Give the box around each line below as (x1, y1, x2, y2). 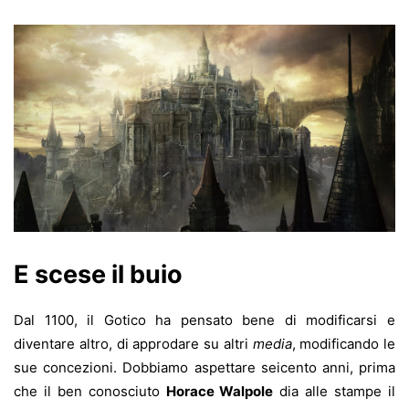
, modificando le (291, 334, 395, 352)
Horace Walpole (165, 382, 274, 400)
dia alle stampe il (273, 382, 396, 400)
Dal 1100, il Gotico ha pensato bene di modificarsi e (14, 310, 395, 329)
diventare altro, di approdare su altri (14, 334, 253, 352)
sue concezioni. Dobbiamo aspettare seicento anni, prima (14, 358, 395, 376)
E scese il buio (14, 258, 183, 289)
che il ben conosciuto (14, 382, 166, 400)
